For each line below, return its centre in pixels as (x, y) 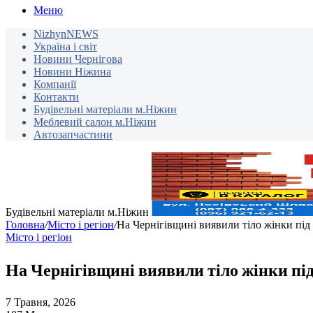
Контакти (56, 97)
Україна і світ (65, 47)
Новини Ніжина (72, 72)
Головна (25, 225)
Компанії (55, 85)
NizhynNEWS (66, 34)
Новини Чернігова (78, 59)
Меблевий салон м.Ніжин (95, 122)
